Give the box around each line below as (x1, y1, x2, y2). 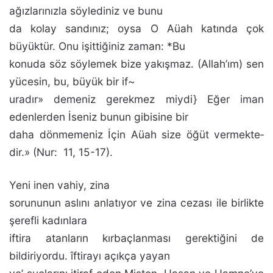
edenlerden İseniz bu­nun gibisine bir (9, 110, 188, 123)
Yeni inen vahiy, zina (9, 179, 110, 191)
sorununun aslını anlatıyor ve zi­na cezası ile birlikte (9, 196, 264, 209)
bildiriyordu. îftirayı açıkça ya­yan (9, 249, 170, 262)
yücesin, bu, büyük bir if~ (9, 75, 135, 88)
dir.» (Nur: (9, 146, 57, 158)
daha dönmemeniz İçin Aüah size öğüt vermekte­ (9, 128, 264, 141)
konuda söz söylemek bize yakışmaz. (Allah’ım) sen (9, 57, 264, 70)
